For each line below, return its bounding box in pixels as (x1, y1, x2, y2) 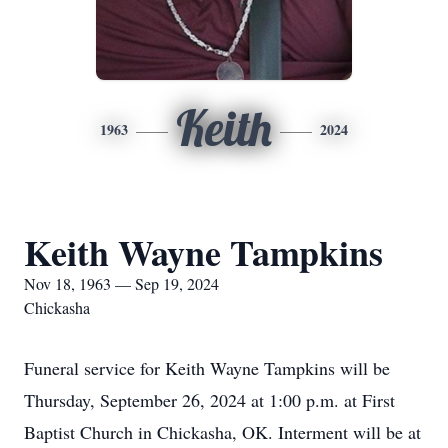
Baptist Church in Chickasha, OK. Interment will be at (24, 420, 421, 444)
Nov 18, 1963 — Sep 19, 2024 (24, 273, 219, 294)
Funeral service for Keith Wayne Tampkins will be (24, 356, 390, 380)
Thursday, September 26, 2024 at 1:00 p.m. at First (24, 388, 395, 412)
